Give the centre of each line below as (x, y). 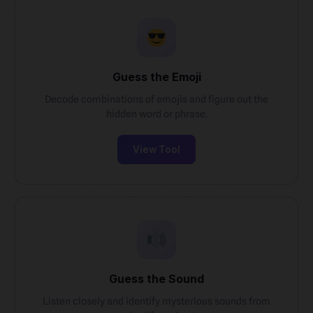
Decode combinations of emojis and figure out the (156, 99)
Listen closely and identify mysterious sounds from (156, 301)
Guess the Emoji (156, 77)
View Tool (156, 150)
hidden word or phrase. (156, 114)
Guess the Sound (156, 279)
